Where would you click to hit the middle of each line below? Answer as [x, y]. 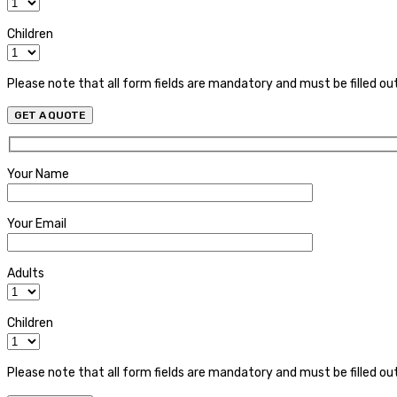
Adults [26, 273]
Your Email [37, 223]
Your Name [38, 174]
